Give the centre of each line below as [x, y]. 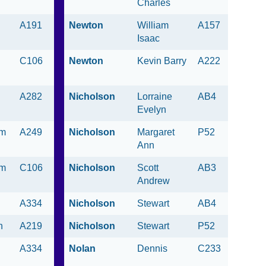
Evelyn [152, 110]
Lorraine [155, 97]
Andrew [153, 181]
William [153, 26]
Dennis [152, 249]
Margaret [156, 132]
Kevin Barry [162, 61]
